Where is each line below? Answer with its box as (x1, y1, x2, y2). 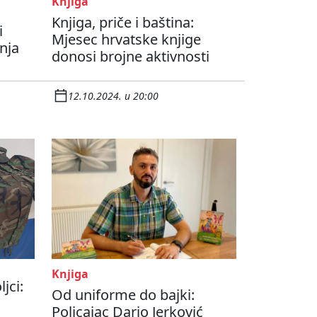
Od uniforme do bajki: (52, 285, 195, 305)
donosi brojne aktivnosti (52, 47, 209, 67)
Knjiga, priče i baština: (52, 13, 194, 33)
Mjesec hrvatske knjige (52, 30, 201, 50)
